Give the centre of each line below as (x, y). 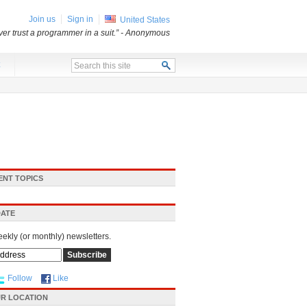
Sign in (80, 19)
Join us (42, 19)
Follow (20, 278)
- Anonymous (145, 33)
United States (145, 20)
